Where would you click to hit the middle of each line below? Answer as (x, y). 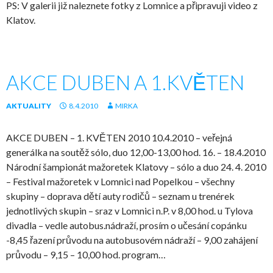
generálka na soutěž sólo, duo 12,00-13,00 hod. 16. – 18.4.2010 (136, 152)
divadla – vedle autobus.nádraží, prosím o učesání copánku (126, 225)
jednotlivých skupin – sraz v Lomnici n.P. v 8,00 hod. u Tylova (129, 211)
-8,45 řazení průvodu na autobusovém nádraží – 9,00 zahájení (132, 240)
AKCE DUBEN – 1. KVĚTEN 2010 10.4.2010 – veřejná (119, 137)
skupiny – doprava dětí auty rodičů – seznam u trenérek (120, 196)
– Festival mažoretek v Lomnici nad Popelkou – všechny (120, 181)
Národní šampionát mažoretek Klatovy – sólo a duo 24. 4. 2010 (136, 167)
